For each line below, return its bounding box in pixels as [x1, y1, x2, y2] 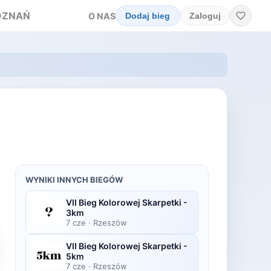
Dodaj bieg [125, 11, 171, 21]
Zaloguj [189, 11, 221, 21]
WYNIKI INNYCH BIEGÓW [25, 175, 123, 184]
